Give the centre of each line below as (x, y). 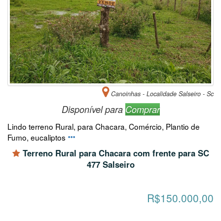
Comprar (142, 109)
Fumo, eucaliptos (37, 137)
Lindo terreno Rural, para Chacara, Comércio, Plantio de (104, 126)
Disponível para (93, 109)
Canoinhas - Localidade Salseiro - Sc (161, 93)
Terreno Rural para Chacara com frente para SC (114, 153)
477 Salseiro (110, 164)
